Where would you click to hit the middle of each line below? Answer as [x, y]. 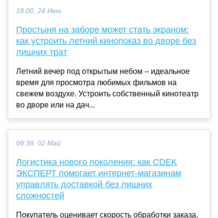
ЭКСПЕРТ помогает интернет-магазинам [99, 173]
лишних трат [42, 52]
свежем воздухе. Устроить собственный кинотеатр [107, 94]
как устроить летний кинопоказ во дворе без [106, 41]
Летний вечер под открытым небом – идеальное [103, 72]
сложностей [40, 196]
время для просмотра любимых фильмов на [96, 83]
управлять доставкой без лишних [84, 185]
